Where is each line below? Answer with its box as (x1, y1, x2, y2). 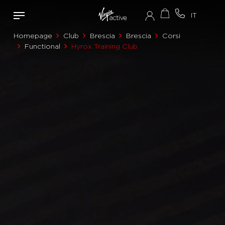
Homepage (14, 32, 52, 40)
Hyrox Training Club (71, 42, 138, 50)
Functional (25, 42, 60, 50)
